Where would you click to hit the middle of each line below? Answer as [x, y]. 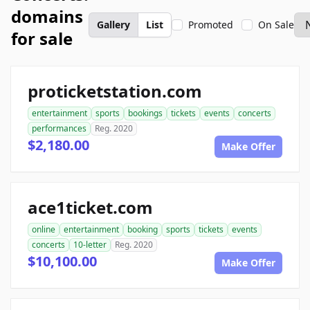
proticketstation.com [115, 91]
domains [47, 16]
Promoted [211, 25]
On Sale [276, 25]
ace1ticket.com [90, 207]
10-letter [90, 245]
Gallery [113, 25]
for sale [42, 38]
